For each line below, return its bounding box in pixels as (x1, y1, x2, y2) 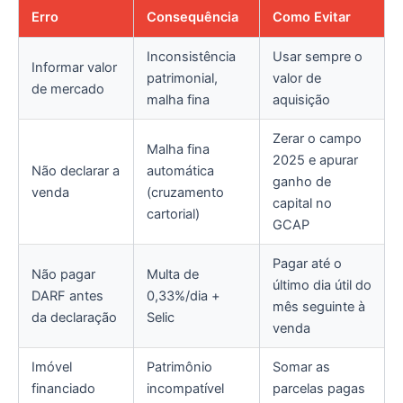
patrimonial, (147, 69, 218, 86)
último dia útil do (273, 276, 372, 293)
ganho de (273, 173, 331, 190)
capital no (273, 194, 332, 211)
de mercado (31, 80, 104, 97)
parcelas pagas (273, 380, 365, 397)
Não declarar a (31, 162, 120, 179)
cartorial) (147, 205, 200, 222)
